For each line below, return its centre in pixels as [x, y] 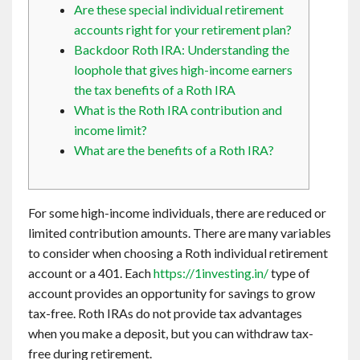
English [45, 62]
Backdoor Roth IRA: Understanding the [182, 49]
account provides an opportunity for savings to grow [172, 293]
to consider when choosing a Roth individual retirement [178, 253]
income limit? [110, 130]
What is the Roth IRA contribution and [178, 110]
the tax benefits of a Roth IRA [155, 90]
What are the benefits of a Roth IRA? [174, 150]
